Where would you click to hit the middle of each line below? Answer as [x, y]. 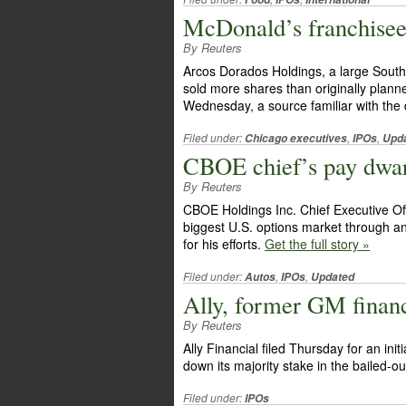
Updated [333, 277]
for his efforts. [224, 244]
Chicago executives [296, 138]
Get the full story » [317, 244]
